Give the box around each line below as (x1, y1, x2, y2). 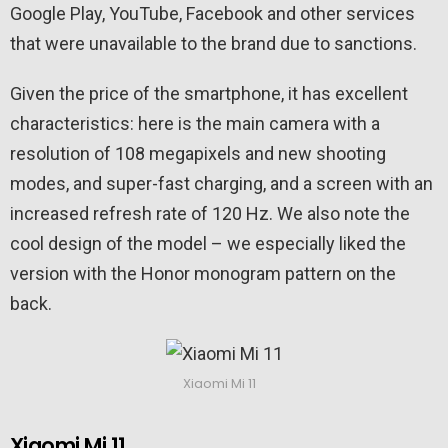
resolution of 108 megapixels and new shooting (10, 143, 386, 165)
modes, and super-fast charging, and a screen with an (10, 173, 433, 195)
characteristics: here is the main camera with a (10, 113, 380, 135)
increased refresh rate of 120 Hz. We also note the (10, 203, 410, 225)
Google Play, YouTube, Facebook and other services (10, 3, 415, 25)
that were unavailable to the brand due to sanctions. (10, 33, 417, 55)
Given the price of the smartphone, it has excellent (10, 83, 408, 105)
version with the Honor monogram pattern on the (10, 263, 396, 285)
